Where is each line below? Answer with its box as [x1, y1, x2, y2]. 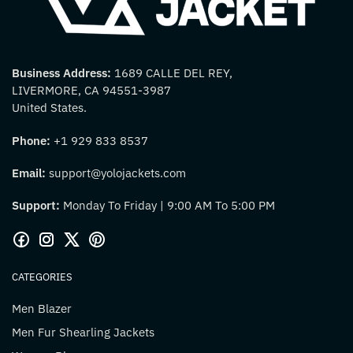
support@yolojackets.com [46, 165, 186, 181]
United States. [12, 100, 87, 116]
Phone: [12, 132, 54, 148]
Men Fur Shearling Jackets [12, 325, 154, 340]
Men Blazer [12, 301, 72, 317]
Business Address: [12, 65, 114, 81]
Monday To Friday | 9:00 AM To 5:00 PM [60, 198, 275, 214]
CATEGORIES [12, 270, 72, 284]
